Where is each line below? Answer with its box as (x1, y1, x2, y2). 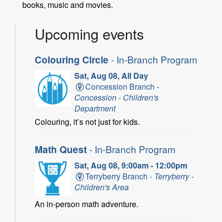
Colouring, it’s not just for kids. (35, 115, 140, 127)
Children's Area (74, 181, 129, 193)
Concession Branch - (85, 80, 160, 92)
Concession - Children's (74, 91, 159, 103)
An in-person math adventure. (35, 198, 138, 210)
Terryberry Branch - (85, 170, 155, 182)
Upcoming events (35, 23, 144, 44)
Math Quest (35, 142, 87, 156)
